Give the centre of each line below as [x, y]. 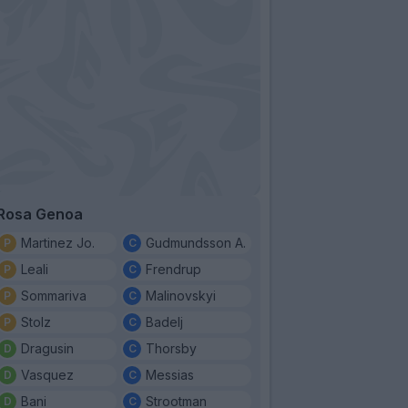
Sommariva [54, 295]
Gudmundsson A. [196, 242]
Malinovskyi [181, 295]
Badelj [164, 321]
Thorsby [171, 348]
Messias [170, 374]
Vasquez [47, 374]
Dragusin [47, 348]
